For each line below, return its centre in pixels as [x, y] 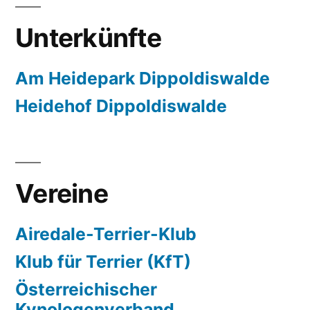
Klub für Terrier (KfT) [103, 261]
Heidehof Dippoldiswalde [121, 106]
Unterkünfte [88, 37]
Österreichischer [86, 289]
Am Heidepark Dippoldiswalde [143, 78]
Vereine [62, 193]
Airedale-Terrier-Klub [106, 234]
